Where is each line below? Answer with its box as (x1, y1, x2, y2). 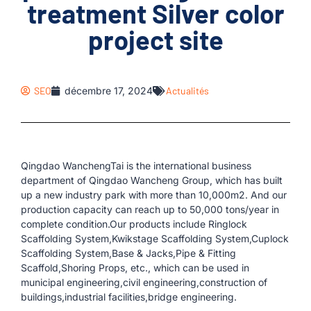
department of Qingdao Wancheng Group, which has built (21, 174, 283, 186)
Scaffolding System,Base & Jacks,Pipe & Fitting (21, 247, 236, 259)
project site (87, 24, 224, 56)
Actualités (166, 85, 209, 96)
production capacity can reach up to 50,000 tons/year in (21, 203, 279, 215)
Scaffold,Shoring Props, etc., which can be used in (21, 262, 249, 274)
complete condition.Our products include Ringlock (21, 218, 247, 230)
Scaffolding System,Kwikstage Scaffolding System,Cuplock (21, 233, 289, 244)
